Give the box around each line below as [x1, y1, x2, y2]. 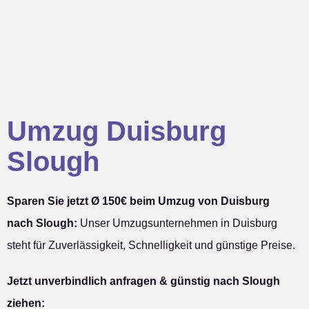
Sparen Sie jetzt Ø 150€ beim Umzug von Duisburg [7, 195, 270, 208]
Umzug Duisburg [7, 116, 226, 147]
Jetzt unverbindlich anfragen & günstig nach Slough [7, 275, 280, 288]
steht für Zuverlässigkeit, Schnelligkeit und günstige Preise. [7, 239, 295, 252]
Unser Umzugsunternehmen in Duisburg [77, 217, 277, 230]
